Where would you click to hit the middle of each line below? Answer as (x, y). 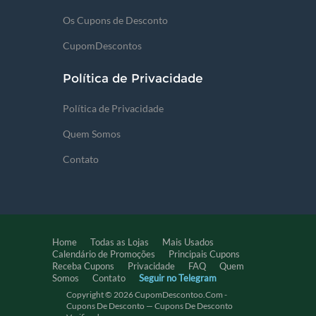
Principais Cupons (204, 254)
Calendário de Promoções (104, 254)
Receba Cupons (83, 266)
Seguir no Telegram (178, 278)
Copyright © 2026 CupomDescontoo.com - (147, 294)
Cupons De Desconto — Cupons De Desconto (150, 306)
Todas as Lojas (120, 242)
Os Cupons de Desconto (115, 20)
